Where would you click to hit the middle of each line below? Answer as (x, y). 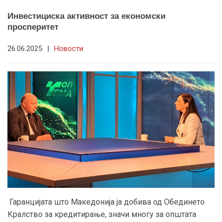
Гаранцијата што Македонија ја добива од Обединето (106, 202)
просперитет (33, 27)
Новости (69, 48)
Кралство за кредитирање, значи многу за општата (102, 215)
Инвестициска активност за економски (86, 16)
